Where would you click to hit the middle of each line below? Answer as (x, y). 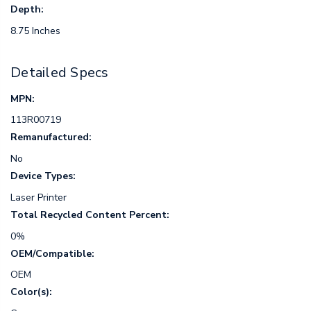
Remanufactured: (51, 137)
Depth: (27, 9)
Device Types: (43, 176)
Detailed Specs (60, 73)
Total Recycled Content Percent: (90, 215)
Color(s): (31, 292)
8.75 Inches (35, 31)
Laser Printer (39, 197)
